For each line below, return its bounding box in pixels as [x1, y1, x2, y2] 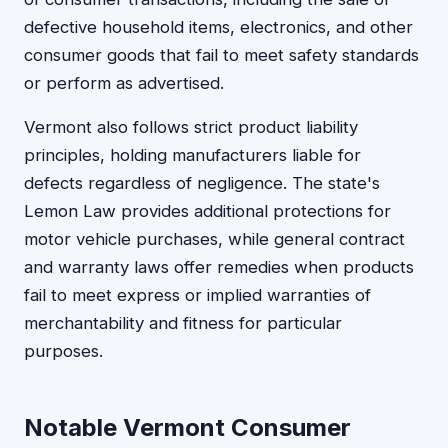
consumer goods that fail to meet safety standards [24, 45, 419, 65]
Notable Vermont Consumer [24, 413, 351, 442]
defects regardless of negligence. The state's [24, 173, 380, 193]
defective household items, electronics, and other [24, 17, 413, 37]
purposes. [24, 341, 103, 361]
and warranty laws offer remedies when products [24, 257, 414, 277]
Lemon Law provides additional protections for [24, 201, 391, 221]
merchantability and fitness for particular [24, 313, 342, 333]
